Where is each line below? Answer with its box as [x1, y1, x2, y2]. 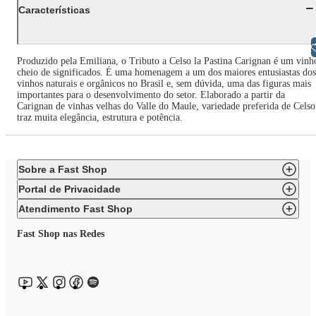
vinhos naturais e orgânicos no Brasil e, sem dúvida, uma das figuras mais [17, 78, 311, 90]
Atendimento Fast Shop [18, 203, 133, 215]
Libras [257, 41, 291, 54]
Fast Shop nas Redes [17, 229, 104, 240]
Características [18, 4, 90, 16]
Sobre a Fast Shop [18, 164, 107, 176]
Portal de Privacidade [18, 183, 121, 195]
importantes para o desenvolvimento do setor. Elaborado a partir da [17, 90, 285, 101]
